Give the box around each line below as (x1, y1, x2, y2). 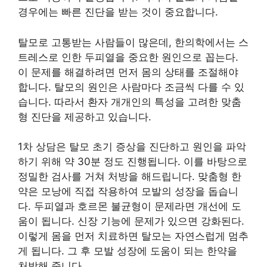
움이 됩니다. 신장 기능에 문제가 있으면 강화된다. (18, 215, 244, 227)
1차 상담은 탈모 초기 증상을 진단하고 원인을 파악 (18, 141, 246, 153)
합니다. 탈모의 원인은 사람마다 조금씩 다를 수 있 (18, 80, 244, 93)
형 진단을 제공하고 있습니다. (18, 110, 151, 123)
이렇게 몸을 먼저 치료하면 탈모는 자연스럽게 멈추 (18, 230, 249, 242)
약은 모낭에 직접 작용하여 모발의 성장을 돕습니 (18, 185, 238, 197)
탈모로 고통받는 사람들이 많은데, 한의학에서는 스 (18, 36, 249, 48)
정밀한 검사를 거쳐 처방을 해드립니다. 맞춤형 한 (18, 170, 241, 182)
